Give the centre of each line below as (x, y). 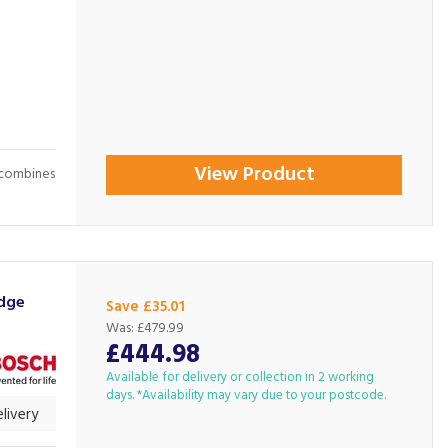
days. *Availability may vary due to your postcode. (246, 395)
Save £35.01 (146, 307)
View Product (254, 175)
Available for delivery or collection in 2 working (240, 377)
